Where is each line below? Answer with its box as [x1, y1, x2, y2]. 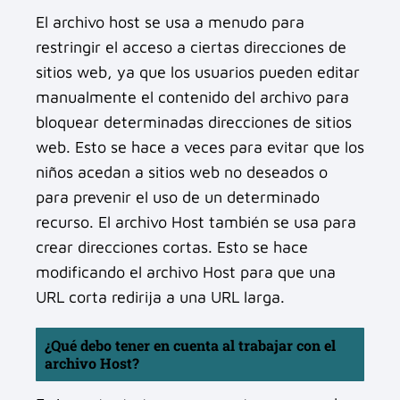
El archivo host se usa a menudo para [36, 12, 304, 31]
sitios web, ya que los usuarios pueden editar [36, 62, 360, 81]
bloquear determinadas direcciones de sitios [36, 112, 352, 131]
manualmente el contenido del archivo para [36, 87, 349, 106]
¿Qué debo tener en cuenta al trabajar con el [45, 335, 336, 354]
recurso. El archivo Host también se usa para [36, 212, 356, 231]
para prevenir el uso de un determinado [36, 187, 320, 206]
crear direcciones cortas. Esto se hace [36, 237, 308, 256]
